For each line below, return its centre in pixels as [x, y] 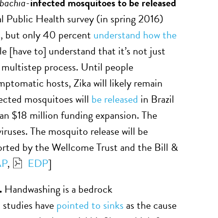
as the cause [150, 205]
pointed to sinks [90, 205]
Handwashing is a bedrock [58, 189]
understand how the [135, 35]
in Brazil [156, 99]
